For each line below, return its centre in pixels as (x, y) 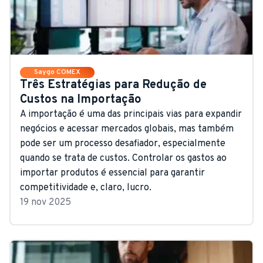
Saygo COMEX (57, 72)
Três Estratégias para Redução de (113, 85)
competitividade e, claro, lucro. (86, 188)
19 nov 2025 (45, 202)
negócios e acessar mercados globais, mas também (127, 129)
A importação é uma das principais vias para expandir (131, 114)
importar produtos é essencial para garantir (112, 173)
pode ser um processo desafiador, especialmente (123, 144)
